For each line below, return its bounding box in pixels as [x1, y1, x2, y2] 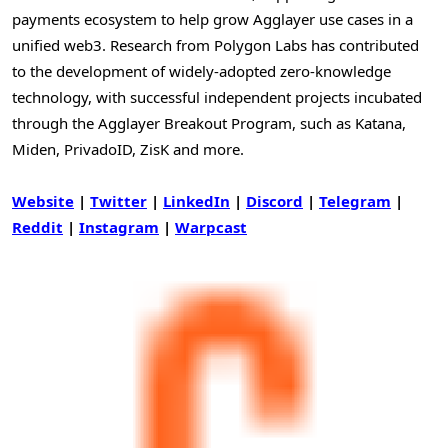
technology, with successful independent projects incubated [12, 86, 422, 107]
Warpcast [175, 216, 247, 237]
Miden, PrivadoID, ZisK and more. [12, 138, 244, 159]
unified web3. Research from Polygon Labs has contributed [12, 34, 419, 55]
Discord [246, 190, 303, 211]
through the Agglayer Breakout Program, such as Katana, [12, 112, 406, 133]
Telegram [319, 190, 391, 211]
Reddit [12, 216, 63, 237]
